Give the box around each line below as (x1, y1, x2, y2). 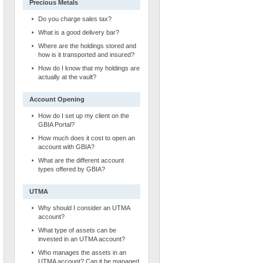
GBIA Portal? (38, 121, 75, 128)
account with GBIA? (38, 143, 95, 150)
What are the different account (38, 157, 124, 164)
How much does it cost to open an (38, 134, 135, 141)
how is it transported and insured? (38, 51, 134, 58)
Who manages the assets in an (38, 249, 126, 256)
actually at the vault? (38, 73, 96, 80)
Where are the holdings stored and (38, 42, 136, 49)
